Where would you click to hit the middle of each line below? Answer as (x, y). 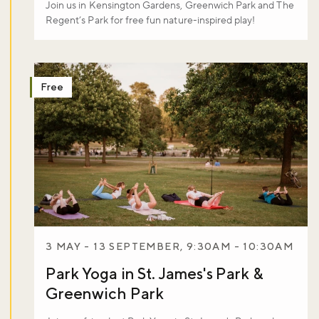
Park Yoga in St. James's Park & (155, 273)
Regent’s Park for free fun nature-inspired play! (151, 20)
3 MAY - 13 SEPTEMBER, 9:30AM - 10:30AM (170, 246)
